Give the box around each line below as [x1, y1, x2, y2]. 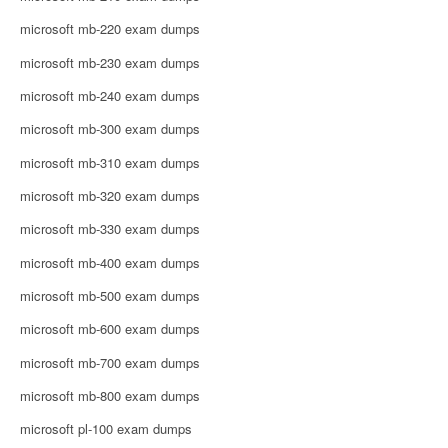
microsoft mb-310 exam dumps [20, 152, 200, 172]
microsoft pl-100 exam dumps [20, 419, 192, 439]
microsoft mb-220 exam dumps [20, 19, 200, 39]
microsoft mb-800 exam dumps [20, 385, 200, 405]
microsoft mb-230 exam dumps [20, 52, 200, 72]
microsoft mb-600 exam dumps [20, 319, 200, 339]
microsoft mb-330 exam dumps [20, 219, 200, 239]
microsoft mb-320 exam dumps [20, 186, 200, 206]
